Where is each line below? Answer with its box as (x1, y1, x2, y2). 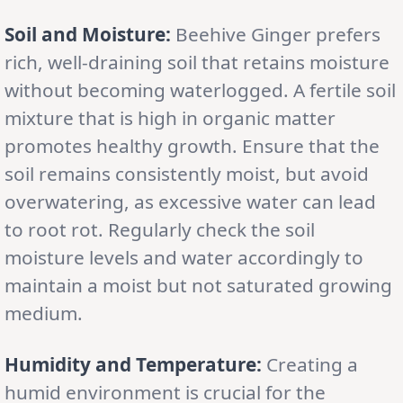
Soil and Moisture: (4, 21, 171, 47)
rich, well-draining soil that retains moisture (4, 49, 390, 75)
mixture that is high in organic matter (4, 104, 336, 130)
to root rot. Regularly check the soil (4, 216, 315, 242)
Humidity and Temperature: (4, 351, 262, 377)
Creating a (262, 351, 358, 377)
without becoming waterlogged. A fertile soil (4, 76, 396, 103)
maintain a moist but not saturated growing (4, 272, 392, 298)
